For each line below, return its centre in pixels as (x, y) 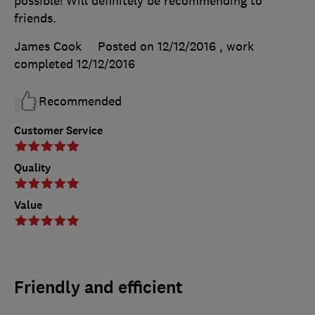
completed (45, 64)
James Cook (48, 46)
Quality (33, 167)
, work (237, 46)
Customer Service (58, 130)
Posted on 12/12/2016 (157, 46)
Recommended (80, 101)
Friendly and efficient (98, 287)
